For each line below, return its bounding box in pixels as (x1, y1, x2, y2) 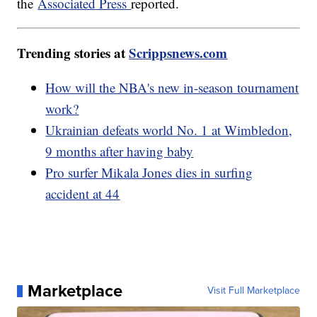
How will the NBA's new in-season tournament (45, 79, 299, 97)
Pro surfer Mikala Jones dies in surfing (45, 163, 253, 182)
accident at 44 (45, 185, 120, 203)
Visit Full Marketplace (207, 283, 300, 299)
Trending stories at (17, 43, 129, 63)
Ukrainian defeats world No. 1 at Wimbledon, (45, 121, 293, 139)
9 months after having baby (45, 142, 194, 161)
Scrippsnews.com (129, 43, 228, 63)
